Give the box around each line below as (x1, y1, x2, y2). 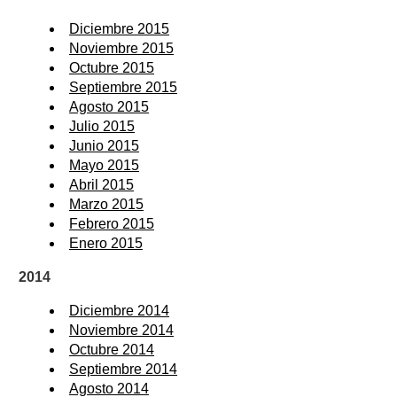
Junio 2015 (69, 138, 139, 154)
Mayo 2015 (69, 158, 139, 174)
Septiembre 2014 (69, 362, 177, 378)
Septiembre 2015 (69, 80, 177, 96)
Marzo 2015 (69, 197, 144, 213)
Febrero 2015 (69, 216, 154, 232)
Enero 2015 (69, 236, 143, 252)
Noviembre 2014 (69, 323, 174, 339)
